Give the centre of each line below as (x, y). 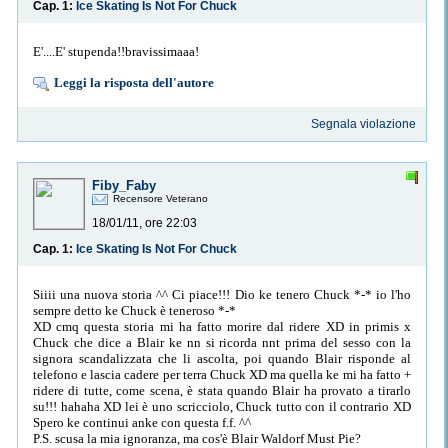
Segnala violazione (364, 124)
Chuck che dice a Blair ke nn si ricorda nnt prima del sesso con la (222, 342)
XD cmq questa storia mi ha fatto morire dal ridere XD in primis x (222, 326)
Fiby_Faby (124, 186)
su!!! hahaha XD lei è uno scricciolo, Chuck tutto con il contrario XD (222, 406)
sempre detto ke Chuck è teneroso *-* (134, 310)
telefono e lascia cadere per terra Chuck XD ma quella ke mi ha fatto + (222, 374)
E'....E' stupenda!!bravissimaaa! (116, 51)
